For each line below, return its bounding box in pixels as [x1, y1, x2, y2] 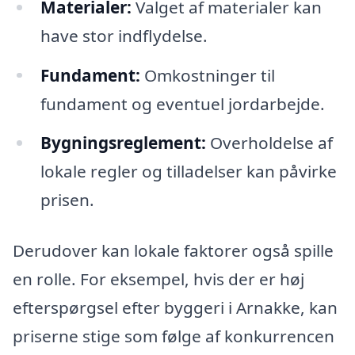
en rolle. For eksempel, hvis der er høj [13, 268, 304, 291]
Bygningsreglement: [40, 132, 206, 155]
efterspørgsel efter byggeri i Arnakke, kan [13, 296, 338, 319]
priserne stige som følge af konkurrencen [13, 325, 334, 348]
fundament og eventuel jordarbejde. [40, 92, 325, 115]
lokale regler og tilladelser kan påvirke [40, 160, 337, 183]
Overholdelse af [205, 132, 333, 155]
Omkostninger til [139, 63, 275, 86]
